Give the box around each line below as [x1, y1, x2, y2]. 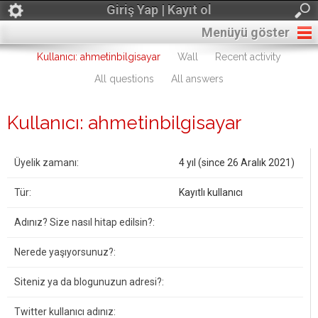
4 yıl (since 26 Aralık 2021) [179, 157, 295, 168]
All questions [94, 73, 154, 84]
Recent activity [215, 51, 281, 62]
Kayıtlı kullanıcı [179, 187, 243, 198]
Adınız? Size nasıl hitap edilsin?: [14, 216, 155, 228]
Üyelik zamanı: [14, 157, 79, 168]
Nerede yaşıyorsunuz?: [14, 246, 116, 258]
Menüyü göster [202, 25, 290, 40]
